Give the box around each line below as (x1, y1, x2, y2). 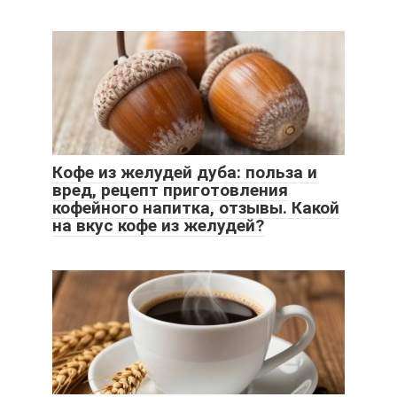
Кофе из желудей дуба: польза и (52, 161, 317, 183)
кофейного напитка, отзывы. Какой (52, 197, 339, 218)
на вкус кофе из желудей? (52, 214, 264, 236)
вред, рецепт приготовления (52, 179, 288, 200)
